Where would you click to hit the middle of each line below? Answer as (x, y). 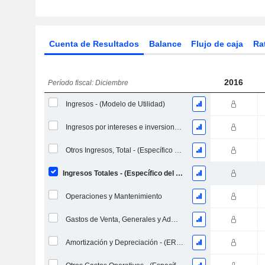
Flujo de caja (217, 44)
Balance (165, 44)
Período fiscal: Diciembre (88, 83)
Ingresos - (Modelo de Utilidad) (115, 104)
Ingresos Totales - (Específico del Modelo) (179, 173)
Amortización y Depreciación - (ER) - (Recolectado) (180, 243)
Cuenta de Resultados (94, 44)
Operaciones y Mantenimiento (114, 196)
